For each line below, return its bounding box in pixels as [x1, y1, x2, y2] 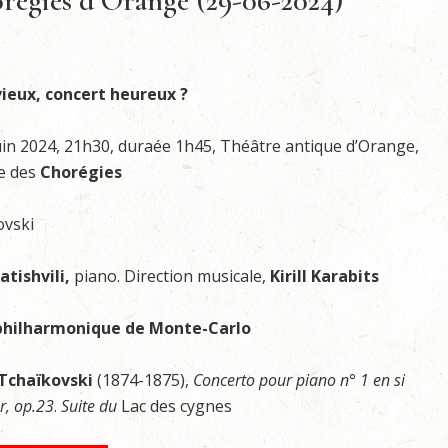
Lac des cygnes [117, 395, 232, 417]
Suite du [61, 395, 117, 417]
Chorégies [40, 161, 122, 183]
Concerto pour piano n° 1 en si [193, 369, 405, 391]
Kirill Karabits [270, 265, 379, 287]
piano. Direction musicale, [74, 265, 270, 287]
